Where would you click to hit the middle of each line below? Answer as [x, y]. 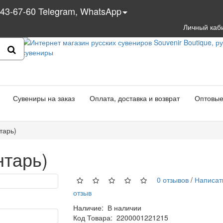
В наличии [124, 208]
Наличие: [90, 208]
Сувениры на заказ [44, 98]
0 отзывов [170, 179]
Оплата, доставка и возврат [135, 98]
